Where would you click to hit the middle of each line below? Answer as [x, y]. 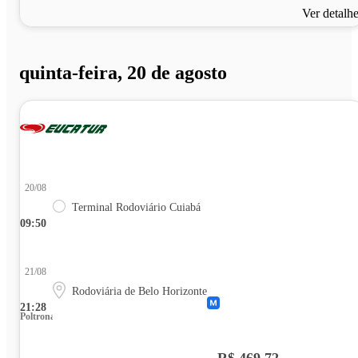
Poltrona [38, 317]
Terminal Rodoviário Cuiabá [136, 208]
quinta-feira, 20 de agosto [123, 73]
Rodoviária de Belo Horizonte [139, 292]
